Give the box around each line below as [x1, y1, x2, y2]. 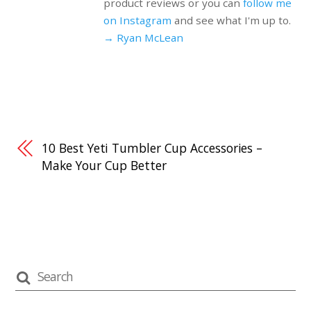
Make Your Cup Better [42, 156, 167, 174]
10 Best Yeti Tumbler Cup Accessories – [42, 139, 263, 156]
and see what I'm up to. [171, 13, 291, 28]
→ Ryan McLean [103, 31, 183, 45]
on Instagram [103, 13, 171, 28]
